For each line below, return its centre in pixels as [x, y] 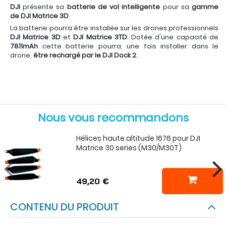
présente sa [44, 7]
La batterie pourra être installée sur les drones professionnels [114, 28]
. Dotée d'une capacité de [173, 37]
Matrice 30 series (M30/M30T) [129, 148]
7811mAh [24, 46]
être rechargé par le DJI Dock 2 [85, 55]
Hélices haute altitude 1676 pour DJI [138, 138]
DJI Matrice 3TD [100, 37]
